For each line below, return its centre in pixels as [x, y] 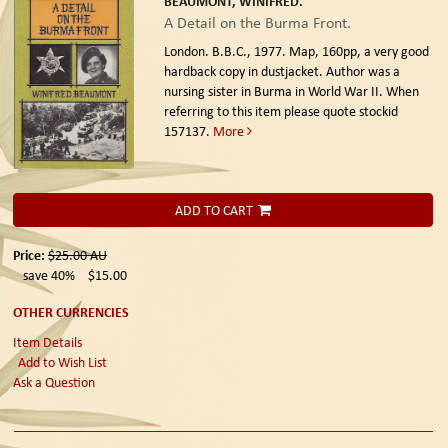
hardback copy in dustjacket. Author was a [281, 71]
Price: [30, 254]
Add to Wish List [62, 361]
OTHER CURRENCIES [71, 311]
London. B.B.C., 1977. [226, 51]
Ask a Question [54, 381]
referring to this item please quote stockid [280, 111]
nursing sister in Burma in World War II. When [291, 91]
